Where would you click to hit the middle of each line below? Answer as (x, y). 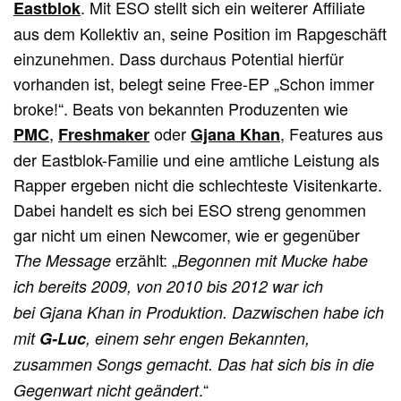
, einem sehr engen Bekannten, (198, 338)
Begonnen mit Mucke (255, 260)
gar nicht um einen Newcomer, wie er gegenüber (187, 235)
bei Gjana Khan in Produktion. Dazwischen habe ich (199, 312)
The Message (65, 260)
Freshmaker (104, 135)
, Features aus (332, 134)
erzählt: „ (147, 260)
